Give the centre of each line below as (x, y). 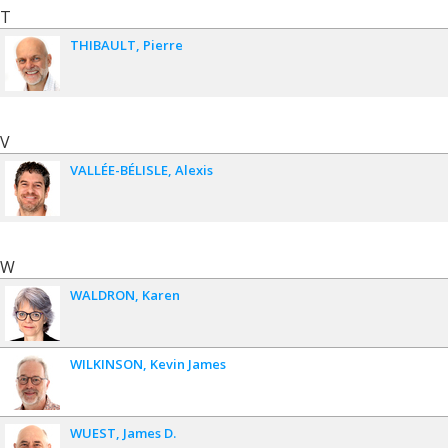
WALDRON (102, 294)
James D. (149, 432)
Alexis (194, 169)
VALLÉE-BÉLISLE (119, 169)
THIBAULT (103, 44)
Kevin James (188, 363)
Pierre (163, 44)
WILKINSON (106, 363)
